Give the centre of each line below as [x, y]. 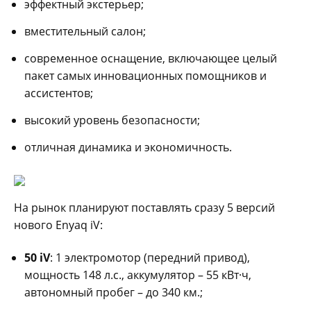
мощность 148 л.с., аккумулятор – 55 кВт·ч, [138, 275]
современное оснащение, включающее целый [151, 58]
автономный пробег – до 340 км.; [114, 292]
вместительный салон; [85, 31]
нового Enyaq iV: [58, 225]
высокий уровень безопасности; [112, 120]
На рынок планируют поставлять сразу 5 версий [144, 207]
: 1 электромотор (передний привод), [150, 257]
